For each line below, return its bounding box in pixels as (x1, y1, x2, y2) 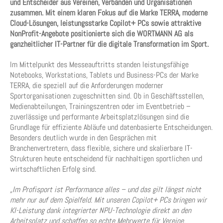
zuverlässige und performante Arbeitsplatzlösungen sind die (10, 111, 189, 122)
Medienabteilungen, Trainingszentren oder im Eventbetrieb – (10, 101, 191, 111)
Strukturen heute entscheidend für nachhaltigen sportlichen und (10, 153, 202, 164)
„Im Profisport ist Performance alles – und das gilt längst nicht (10, 184, 201, 195)
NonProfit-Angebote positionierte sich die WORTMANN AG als (10, 28, 193, 39)
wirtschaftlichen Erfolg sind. (10, 164, 96, 174)
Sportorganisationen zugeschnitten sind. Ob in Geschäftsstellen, (10, 91, 204, 101)
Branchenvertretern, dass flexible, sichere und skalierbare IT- (10, 143, 193, 153)
